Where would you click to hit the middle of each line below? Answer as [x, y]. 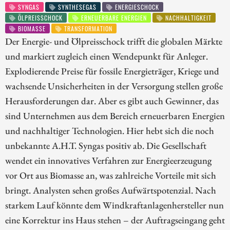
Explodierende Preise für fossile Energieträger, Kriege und [112, 71]
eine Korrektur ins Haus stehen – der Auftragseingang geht [115, 220]
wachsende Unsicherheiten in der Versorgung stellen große [114, 86]
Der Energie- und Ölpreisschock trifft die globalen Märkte [114, 41]
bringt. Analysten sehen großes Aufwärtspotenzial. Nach [111, 190]
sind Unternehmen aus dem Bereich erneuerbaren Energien [115, 116]
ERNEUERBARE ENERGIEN [113, 18]
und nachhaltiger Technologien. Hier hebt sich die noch [110, 131]
